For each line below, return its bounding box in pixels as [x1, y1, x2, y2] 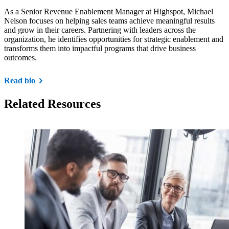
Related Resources [4, 97, 101, 110]
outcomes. [4, 53, 37, 62]
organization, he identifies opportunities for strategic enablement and [4, 34, 223, 43]
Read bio [4, 76, 37, 85]
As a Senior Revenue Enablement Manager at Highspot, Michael [4, 7, 213, 16]
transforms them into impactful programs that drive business [4, 43, 196, 53]
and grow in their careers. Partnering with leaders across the [4, 25, 196, 34]
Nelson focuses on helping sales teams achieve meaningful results [4, 16, 215, 25]
